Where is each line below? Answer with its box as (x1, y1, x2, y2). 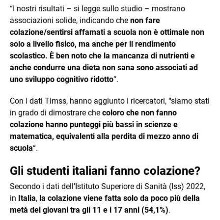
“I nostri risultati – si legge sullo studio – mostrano (10, 3, 185, 13)
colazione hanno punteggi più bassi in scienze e (10, 119, 178, 129)
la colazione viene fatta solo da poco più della (39, 193, 200, 203)
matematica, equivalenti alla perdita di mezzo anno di (10, 131, 198, 141)
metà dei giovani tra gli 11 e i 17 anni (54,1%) (10, 205, 168, 215)
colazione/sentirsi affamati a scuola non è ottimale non (10, 27, 204, 37)
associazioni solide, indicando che (10, 15, 130, 25)
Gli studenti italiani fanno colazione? (10, 164, 200, 178)
